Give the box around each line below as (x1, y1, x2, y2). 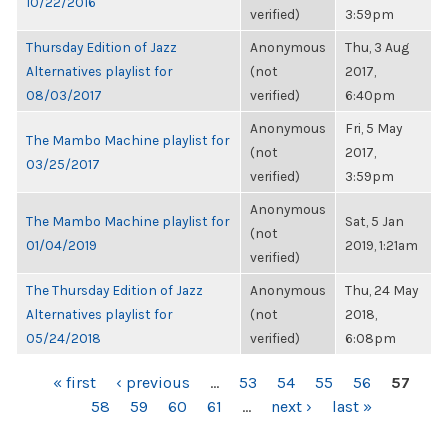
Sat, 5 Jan (345, 213, 404, 229)
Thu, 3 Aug (345, 39, 409, 55)
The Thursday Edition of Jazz (26, 282, 203, 298)
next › (271, 397, 312, 416)
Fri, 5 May (345, 120, 402, 136)
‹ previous (116, 373, 190, 392)
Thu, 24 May (345, 282, 418, 298)
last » (332, 397, 372, 416)
